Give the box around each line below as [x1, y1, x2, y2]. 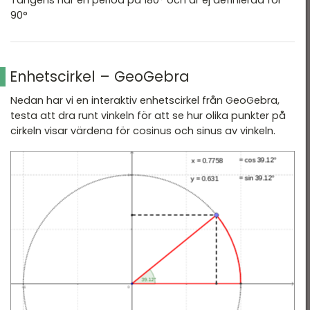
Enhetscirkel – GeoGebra [10, 66, 190, 87]
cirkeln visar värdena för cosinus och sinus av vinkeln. [10, 124, 275, 138]
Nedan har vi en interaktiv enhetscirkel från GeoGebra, [10, 93, 280, 108]
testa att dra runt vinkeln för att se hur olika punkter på [10, 109, 286, 123]
